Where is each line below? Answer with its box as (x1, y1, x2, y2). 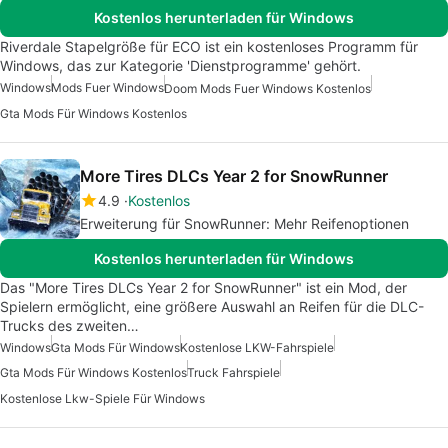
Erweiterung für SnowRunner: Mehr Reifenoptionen (80, 215, 409, 233)
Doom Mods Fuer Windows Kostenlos (164, 81, 371, 97)
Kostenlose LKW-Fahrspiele (180, 340, 334, 356)
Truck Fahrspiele (187, 365, 280, 381)
